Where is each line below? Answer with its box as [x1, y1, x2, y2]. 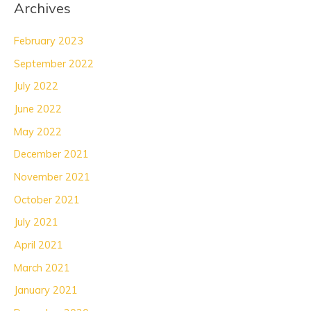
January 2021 [14, 283, 78, 297]
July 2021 [14, 215, 58, 229]
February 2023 [14, 34, 83, 48]
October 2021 [14, 192, 80, 206]
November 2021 [14, 169, 90, 183]
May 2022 [14, 124, 62, 138]
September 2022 [14, 56, 94, 70]
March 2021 [14, 260, 70, 274]
